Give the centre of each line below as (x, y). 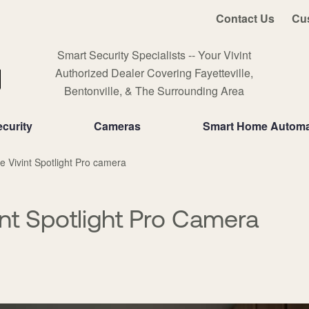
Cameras (118, 126)
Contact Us (245, 18)
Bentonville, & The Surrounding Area (154, 91)
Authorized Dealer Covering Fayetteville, (154, 73)
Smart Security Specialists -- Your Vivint (154, 55)
